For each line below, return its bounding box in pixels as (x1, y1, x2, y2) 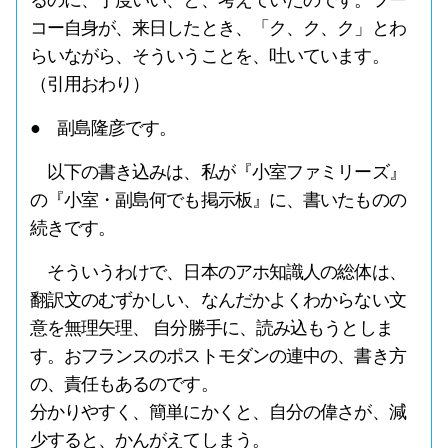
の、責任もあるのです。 (29, 374, 218, 394)
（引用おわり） (29, 74, 150, 94)
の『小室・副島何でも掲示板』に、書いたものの (29, 190, 406, 210)
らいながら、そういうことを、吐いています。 (29, 46, 389, 66)
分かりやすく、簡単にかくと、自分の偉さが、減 (29, 402, 406, 422)
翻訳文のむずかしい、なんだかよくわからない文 (29, 290, 406, 310)
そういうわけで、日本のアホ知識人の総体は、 (29, 262, 406, 282)
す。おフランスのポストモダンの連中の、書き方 (29, 346, 406, 366)
